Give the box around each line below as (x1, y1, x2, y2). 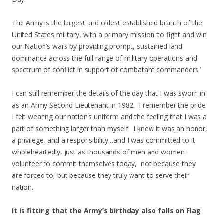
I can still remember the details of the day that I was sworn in (12, 88, 205, 98)
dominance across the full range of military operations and (12, 53, 197, 63)
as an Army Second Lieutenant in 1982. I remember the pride (12, 100, 206, 109)
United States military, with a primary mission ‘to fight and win (12, 29, 207, 39)
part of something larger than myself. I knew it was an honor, (12, 123, 207, 133)
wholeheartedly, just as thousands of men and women (12, 147, 185, 156)
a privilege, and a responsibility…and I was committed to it (12, 135, 195, 145)
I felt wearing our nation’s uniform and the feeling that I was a (12, 111, 207, 121)
